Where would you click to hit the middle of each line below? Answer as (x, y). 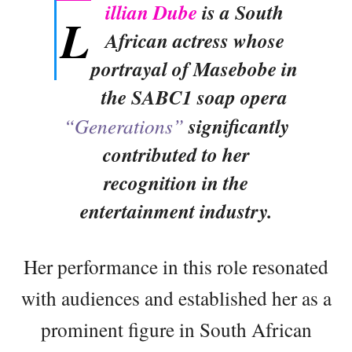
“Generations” (126, 126)
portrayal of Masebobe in (194, 69)
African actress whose (194, 40)
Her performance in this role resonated (176, 266)
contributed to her (176, 154)
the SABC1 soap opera (194, 97)
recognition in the (176, 183)
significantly (238, 126)
